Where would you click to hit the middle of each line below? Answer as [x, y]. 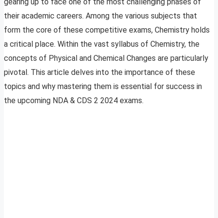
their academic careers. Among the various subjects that [100, 16]
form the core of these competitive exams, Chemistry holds [107, 30]
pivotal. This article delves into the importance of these [100, 73]
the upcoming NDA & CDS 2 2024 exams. [74, 101]
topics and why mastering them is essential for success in [103, 87]
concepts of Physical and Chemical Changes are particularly [106, 58]
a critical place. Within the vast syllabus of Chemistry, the [102, 44]
